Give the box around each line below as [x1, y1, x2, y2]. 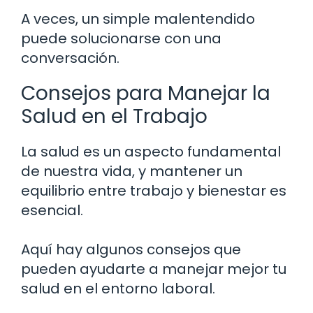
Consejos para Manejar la [21, 80, 270, 108]
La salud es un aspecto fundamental [21, 142, 281, 162]
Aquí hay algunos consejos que [21, 240, 241, 260]
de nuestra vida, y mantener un [21, 161, 242, 182]
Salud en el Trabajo [21, 103, 208, 131]
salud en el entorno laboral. [21, 279, 215, 299]
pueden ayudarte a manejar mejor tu [21, 259, 286, 279]
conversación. [21, 48, 119, 68]
